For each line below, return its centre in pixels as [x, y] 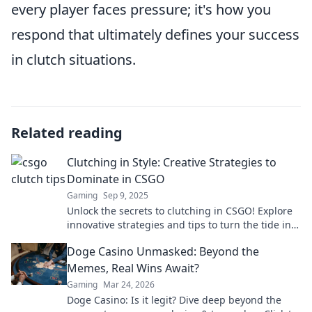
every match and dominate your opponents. [169, 239]
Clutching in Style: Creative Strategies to [172, 162]
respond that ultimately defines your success [155, 34]
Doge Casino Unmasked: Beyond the [163, 251]
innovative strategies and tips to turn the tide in [179, 225]
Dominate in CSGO [116, 179]
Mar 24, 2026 [129, 284]
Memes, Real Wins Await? [133, 268]
